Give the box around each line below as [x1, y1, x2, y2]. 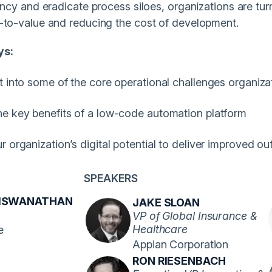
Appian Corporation [132, 238, 229, 251]
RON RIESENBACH [132, 254, 226, 267]
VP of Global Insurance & [132, 209, 257, 223]
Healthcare [132, 223, 188, 236]
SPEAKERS [84, 171, 138, 185]
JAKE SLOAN [132, 196, 200, 209]
